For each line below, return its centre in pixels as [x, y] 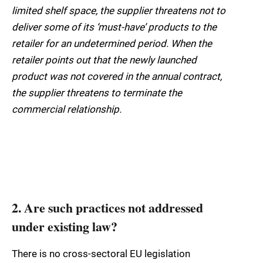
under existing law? [65, 226]
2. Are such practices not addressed [107, 207]
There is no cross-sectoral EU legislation [101, 254]
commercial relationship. [67, 109]
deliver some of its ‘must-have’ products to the [114, 27]
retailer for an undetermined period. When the [112, 43]
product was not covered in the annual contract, [117, 76]
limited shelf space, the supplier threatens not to [119, 10]
